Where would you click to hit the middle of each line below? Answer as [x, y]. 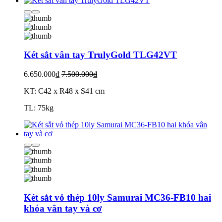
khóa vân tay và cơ [63, 208]
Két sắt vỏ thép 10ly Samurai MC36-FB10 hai [117, 197]
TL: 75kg [39, 108]
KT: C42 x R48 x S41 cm [64, 91]
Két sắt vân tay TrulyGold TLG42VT [100, 55]
